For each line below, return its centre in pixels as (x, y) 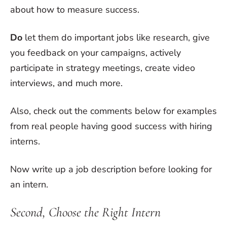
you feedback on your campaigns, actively (96, 52)
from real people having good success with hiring (111, 126)
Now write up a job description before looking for (111, 169)
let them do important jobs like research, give (116, 37)
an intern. (29, 185)
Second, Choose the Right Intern (85, 212)
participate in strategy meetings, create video (103, 68)
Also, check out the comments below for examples (113, 111)
